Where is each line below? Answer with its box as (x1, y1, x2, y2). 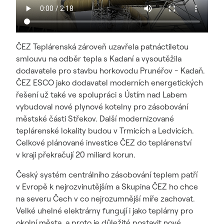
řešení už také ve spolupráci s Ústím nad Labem (16, 89, 187, 99)
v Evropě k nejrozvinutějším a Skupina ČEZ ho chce (16, 181, 198, 191)
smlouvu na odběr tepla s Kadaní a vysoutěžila (16, 53, 181, 63)
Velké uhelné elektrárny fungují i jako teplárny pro (16, 205, 193, 215)
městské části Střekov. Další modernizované (16, 113, 174, 123)
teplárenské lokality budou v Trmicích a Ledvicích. (16, 125, 194, 135)
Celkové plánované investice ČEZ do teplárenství (16, 137, 191, 147)
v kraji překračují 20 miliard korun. (16, 149, 137, 159)
